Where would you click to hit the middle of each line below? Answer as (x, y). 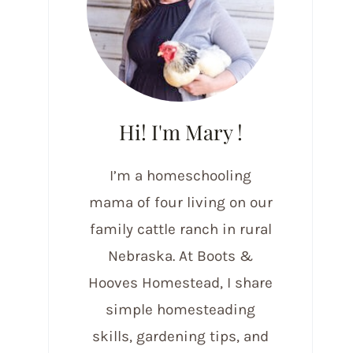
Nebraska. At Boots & (181, 256)
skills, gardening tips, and (181, 337)
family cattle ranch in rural (180, 230)
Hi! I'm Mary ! (180, 132)
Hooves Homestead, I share (181, 283)
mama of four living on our (180, 203)
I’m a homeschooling (181, 176)
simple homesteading (181, 310)
